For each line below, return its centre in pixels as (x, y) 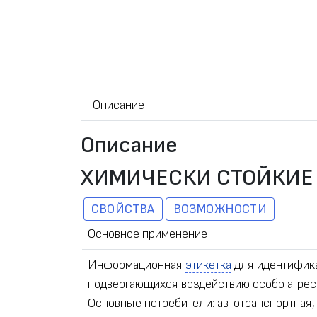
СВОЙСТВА (123, 209)
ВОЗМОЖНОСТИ (220, 209)
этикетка (208, 265)
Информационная (137, 265)
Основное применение (148, 234)
